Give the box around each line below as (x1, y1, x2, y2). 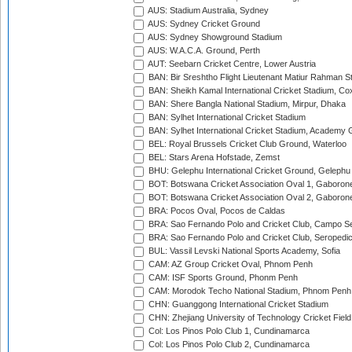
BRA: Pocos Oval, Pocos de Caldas (146, 206, 285, 216)
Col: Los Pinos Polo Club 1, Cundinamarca (146, 326, 310, 336)
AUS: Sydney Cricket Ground (146, 19, 260, 29)
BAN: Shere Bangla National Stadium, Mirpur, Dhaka (146, 99, 346, 109)
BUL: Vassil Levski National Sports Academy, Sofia (146, 246, 340, 256)
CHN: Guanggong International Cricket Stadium (146, 299, 328, 310)
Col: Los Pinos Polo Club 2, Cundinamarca (146, 339, 310, 350)
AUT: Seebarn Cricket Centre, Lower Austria (146, 59, 316, 69)
